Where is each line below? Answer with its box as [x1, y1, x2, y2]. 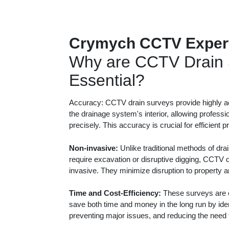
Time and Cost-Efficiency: [69, 189, 161, 197]
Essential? [69, 71, 145, 89]
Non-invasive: [69, 143, 118, 152]
